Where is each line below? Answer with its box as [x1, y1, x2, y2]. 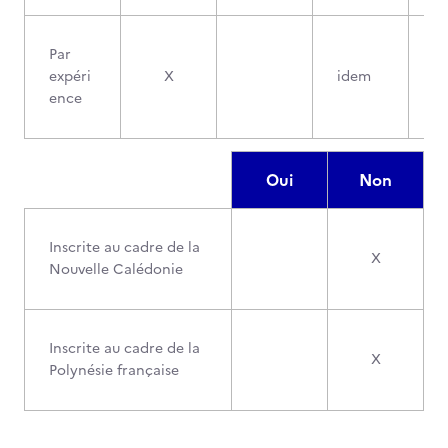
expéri [49, 66, 91, 87]
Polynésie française [49, 360, 179, 381]
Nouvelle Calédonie [49, 259, 183, 280]
